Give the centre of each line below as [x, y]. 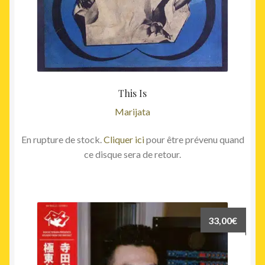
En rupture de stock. [62, 140]
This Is [132, 93]
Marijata [132, 111]
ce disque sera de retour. [132, 154]
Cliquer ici [124, 140]
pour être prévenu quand [194, 140]
